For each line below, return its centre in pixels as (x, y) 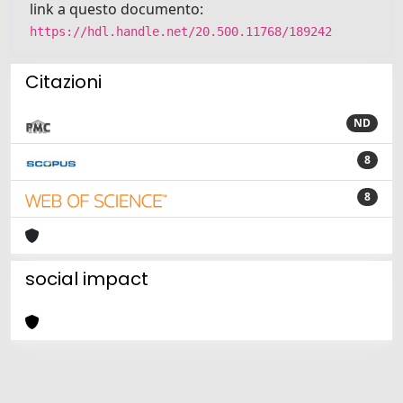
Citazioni (63, 82)
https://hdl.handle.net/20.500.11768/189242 (181, 31)
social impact (87, 279)
